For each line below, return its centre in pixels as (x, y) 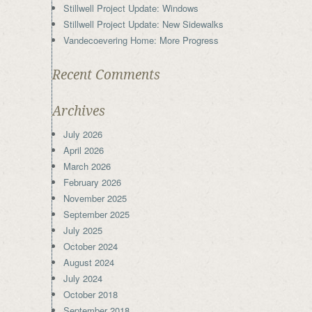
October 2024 (91, 247)
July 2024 (83, 279)
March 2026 (87, 166)
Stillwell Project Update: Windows (131, 8)
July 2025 (83, 231)
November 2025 (95, 198)
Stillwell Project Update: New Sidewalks (143, 24)
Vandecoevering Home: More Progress (141, 40)
